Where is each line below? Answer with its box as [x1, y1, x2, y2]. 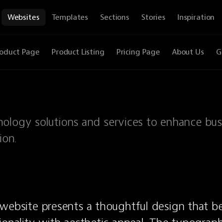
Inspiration [177, 12, 215, 22]
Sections [100, 12, 129, 22]
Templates [51, 12, 89, 22]
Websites [7, 12, 40, 22]
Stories [141, 12, 166, 22]
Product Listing [51, 47, 105, 57]
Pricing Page [116, 47, 160, 57]
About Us [171, 47, 204, 57]
